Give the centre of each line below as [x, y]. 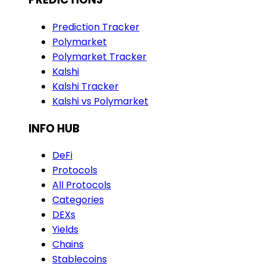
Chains [68, 245]
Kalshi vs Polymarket [100, 102]
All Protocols [82, 185]
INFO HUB [54, 128]
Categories [78, 200]
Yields [65, 230]
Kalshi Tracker [85, 87]
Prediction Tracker [96, 27]
